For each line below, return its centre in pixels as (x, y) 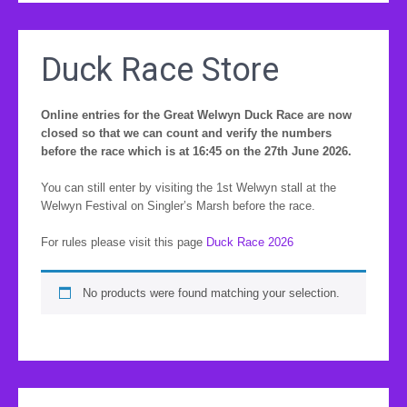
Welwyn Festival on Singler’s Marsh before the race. (178, 205)
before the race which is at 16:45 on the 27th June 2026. (196, 151)
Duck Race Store (160, 69)
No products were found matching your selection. (211, 293)
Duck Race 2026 (250, 242)
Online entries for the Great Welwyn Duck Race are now (196, 114)
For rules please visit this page (124, 242)
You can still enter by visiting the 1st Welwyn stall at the (189, 187)
